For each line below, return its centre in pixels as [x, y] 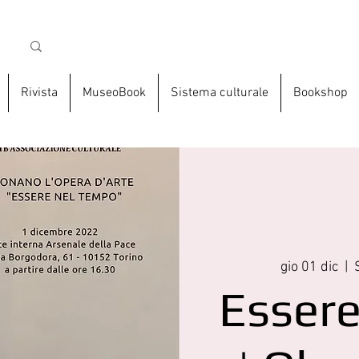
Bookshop [320, 93]
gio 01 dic [310, 268]
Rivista [39, 93]
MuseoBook [114, 93]
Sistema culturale [219, 93]
